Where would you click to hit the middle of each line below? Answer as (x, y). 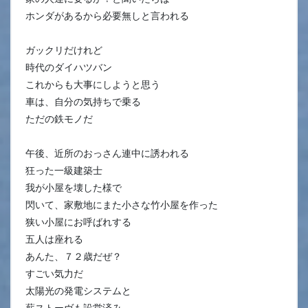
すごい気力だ (54, 273)
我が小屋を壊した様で (74, 187)
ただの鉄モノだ (59, 119)
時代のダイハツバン (69, 67)
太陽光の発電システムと (78, 290)
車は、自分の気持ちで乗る (83, 101)
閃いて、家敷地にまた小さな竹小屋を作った (122, 205)
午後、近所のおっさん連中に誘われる (107, 153)
